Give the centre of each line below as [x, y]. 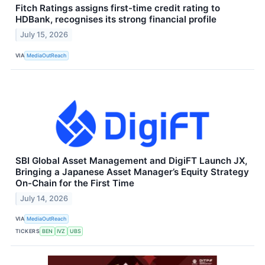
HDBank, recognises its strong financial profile [116, 20]
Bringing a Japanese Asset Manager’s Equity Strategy [132, 172]
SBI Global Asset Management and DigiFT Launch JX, [131, 161]
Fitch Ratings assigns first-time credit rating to [118, 8]
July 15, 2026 [44, 35]
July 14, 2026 [44, 198]
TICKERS [28, 231]
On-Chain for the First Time [75, 183]
